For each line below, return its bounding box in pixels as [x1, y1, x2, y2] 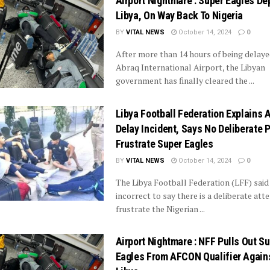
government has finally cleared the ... [115, 75, 254, 87]
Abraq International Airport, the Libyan [115, 61, 265, 74]
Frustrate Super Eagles [115, 137, 213, 150]
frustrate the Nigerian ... [115, 202, 205, 215]
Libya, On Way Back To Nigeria [115, 9, 243, 22]
